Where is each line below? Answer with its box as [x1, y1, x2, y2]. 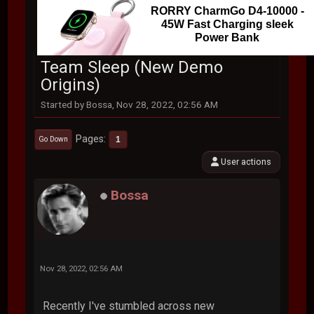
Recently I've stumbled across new [43, 299, 215, 313]
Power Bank [195, 31, 260, 43]
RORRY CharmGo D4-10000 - [150, 4, 304, 17]
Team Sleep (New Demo [41, 57, 224, 77]
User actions [218, 156, 271, 167]
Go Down [39, 135, 69, 144]
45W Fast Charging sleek [161, 18, 294, 30]
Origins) [41, 75, 101, 95]
